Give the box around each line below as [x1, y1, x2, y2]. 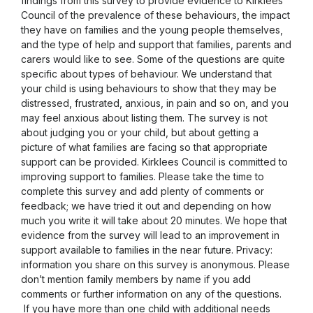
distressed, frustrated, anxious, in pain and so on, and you [21, 96, 289, 109]
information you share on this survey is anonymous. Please [21, 258, 290, 270]
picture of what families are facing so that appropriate [21, 140, 268, 153]
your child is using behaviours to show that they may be [21, 82, 277, 94]
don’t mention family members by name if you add [21, 272, 251, 285]
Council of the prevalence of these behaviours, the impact [21, 8, 290, 21]
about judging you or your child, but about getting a [21, 126, 259, 138]
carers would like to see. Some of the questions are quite [21, 52, 285, 65]
